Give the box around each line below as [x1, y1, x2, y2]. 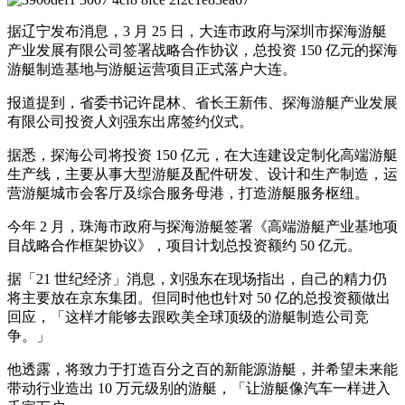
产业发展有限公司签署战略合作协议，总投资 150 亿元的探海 [7, 42, 398, 58]
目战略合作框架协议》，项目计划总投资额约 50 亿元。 [7, 237, 362, 253]
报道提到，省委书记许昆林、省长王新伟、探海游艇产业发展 [7, 94, 398, 110]
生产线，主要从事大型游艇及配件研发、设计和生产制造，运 [7, 165, 398, 182]
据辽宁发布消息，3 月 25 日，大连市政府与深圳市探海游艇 [7, 23, 387, 39]
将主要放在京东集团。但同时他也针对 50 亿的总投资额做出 [7, 289, 391, 306]
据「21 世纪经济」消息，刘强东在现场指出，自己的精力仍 [7, 270, 387, 287]
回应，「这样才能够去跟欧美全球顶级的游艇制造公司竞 [7, 308, 369, 325]
